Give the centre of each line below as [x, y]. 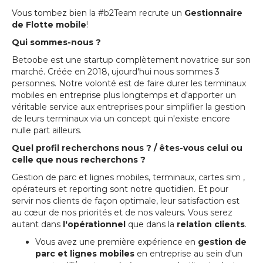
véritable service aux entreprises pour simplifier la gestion [129, 107]
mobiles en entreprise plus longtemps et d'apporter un [124, 95]
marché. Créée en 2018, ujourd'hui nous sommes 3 [116, 72]
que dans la [152, 224]
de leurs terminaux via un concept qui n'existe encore [121, 119]
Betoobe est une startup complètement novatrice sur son [131, 60]
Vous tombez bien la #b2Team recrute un [98, 13]
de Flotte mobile [49, 25]
